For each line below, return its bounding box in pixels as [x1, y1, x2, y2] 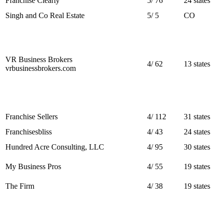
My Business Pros [5, 162, 61, 171]
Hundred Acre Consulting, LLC [5, 142, 104, 151]
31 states [184, 112, 210, 121]
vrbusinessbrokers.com [5, 64, 76, 72]
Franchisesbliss [5, 127, 52, 136]
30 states [184, 142, 210, 151]
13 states [184, 59, 210, 68]
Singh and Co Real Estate [5, 11, 85, 20]
